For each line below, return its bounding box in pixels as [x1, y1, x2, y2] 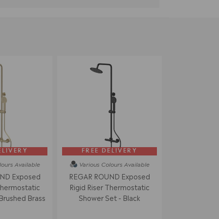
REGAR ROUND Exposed [69, 171, 150, 181]
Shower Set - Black [79, 193, 140, 203]
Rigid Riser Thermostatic [69, 182, 150, 192]
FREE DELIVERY [81, 148, 138, 154]
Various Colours [79, 159, 123, 169]
